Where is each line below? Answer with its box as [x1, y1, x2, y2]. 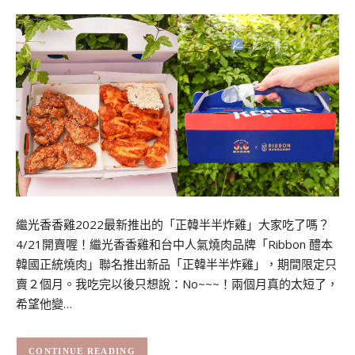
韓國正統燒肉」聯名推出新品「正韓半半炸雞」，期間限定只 [16, 256, 337, 273]
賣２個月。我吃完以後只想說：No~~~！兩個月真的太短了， [16, 276, 338, 292]
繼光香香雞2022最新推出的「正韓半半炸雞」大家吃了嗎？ [16, 216, 330, 233]
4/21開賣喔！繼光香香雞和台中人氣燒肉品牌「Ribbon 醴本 [16, 236, 333, 253]
